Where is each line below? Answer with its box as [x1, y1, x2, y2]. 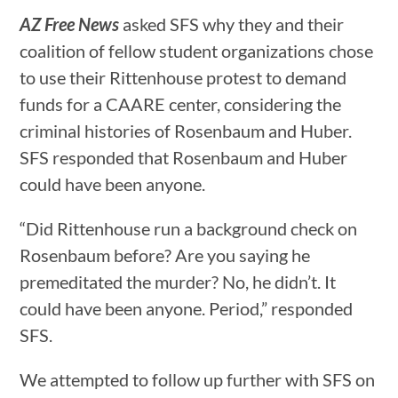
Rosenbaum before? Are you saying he [20, 243, 311, 266]
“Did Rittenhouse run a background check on [20, 217, 358, 239]
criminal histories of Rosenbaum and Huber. [20, 119, 353, 141]
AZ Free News [20, 12, 123, 35]
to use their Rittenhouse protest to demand [20, 66, 347, 88]
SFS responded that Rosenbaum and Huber [20, 146, 348, 168]
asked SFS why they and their [123, 12, 345, 35]
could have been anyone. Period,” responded [20, 297, 354, 319]
